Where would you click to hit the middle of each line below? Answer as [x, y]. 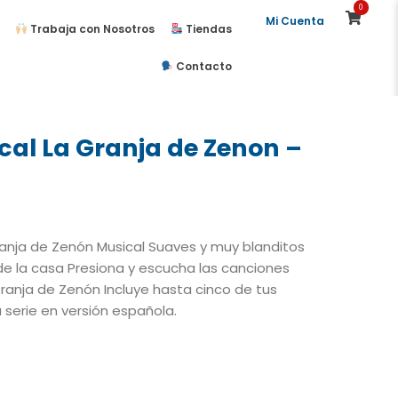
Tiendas [207, 29]
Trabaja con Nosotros [92, 29]
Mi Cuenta [295, 21]
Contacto [202, 66]
